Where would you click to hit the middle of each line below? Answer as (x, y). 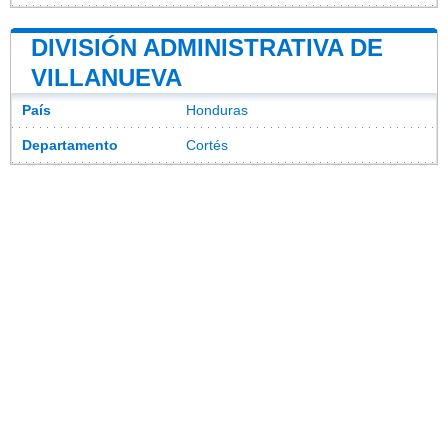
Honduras (217, 110)
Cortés (207, 145)
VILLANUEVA (106, 77)
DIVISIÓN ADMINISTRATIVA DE (207, 47)
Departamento (70, 145)
